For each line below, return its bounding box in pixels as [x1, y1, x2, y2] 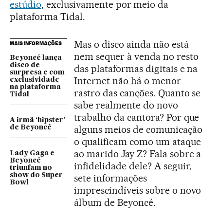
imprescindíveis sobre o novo [74, 184, 201, 196]
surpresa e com [10, 69, 65, 76]
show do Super [10, 171, 63, 179]
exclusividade [10, 76, 59, 83]
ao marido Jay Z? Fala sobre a [74, 147, 201, 160]
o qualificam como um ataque [74, 135, 201, 147]
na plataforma [10, 83, 61, 91]
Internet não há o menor [74, 74, 181, 87]
